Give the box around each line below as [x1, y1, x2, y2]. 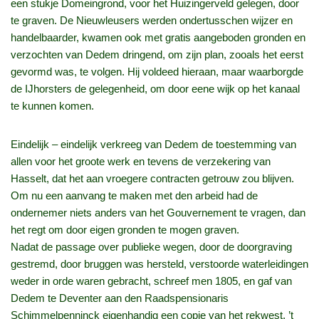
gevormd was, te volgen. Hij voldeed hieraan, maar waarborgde [11, 66, 303, 78]
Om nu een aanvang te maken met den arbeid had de [11, 189, 258, 202]
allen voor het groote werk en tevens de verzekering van [11, 155, 271, 168]
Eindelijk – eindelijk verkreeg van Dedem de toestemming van [11, 138, 296, 151]
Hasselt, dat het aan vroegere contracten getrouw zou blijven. [11, 172, 294, 185]
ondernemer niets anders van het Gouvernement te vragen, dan [11, 206, 305, 219]
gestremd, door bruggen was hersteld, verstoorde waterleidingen [11, 258, 308, 271]
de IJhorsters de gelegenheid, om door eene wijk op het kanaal [11, 83, 300, 95]
